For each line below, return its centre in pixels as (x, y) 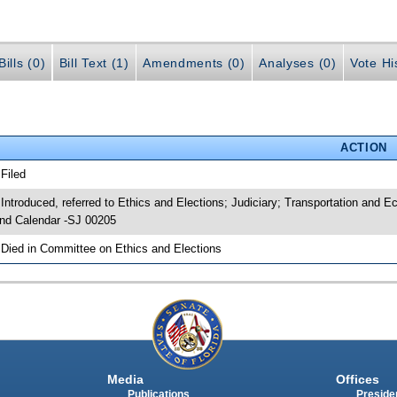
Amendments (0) (194, 63)
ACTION (363, 147)
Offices (357, 380)
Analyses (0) (298, 63)
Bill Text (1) (94, 63)
